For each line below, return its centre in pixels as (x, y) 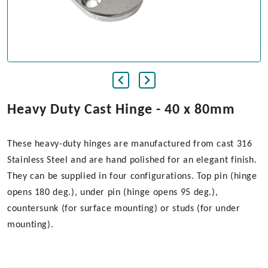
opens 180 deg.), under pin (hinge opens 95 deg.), (113, 193)
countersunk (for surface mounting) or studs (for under (124, 209)
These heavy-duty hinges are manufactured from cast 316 (130, 144)
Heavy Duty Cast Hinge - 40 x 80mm (121, 110)
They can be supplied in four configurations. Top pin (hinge (132, 176)
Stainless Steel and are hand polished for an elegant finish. (132, 160)
